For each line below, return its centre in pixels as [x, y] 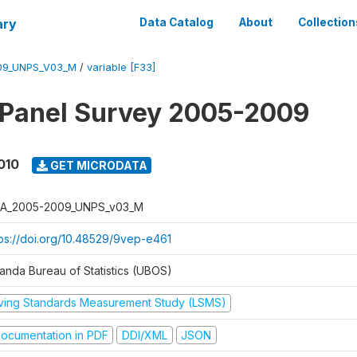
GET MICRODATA [97, 165]
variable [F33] [121, 67]
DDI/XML [144, 335]
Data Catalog [177, 22]
